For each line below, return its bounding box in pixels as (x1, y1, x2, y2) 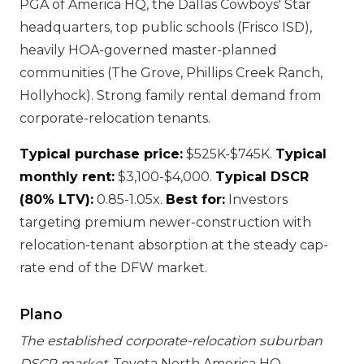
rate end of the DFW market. (19, 260, 207, 275)
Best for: (166, 192, 225, 207)
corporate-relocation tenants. (19, 110, 210, 126)
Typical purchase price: (19, 146, 183, 162)
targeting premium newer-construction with (19, 214, 311, 230)
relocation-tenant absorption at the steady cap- (19, 237, 328, 253)
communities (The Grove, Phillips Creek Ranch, (19, 65, 323, 80)
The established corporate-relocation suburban (19, 333, 323, 349)
